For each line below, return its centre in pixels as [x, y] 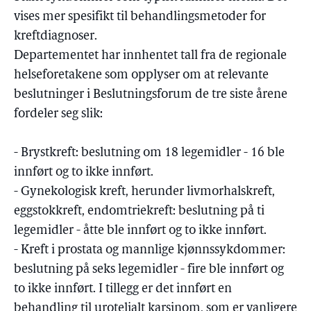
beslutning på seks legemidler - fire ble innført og [149, 270]
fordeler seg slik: [58, 114]
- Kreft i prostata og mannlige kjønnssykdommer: [150, 250]
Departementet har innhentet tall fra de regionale [150, 56]
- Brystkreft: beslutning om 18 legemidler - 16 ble [149, 153]
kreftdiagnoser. [56, 36]
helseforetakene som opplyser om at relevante [141, 75]
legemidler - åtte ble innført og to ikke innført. [140, 231]
